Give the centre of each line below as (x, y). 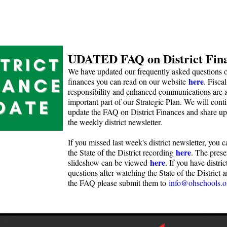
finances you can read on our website (128, 81)
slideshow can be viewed (109, 162)
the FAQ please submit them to (118, 183)
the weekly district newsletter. (116, 122)
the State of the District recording (122, 152)
